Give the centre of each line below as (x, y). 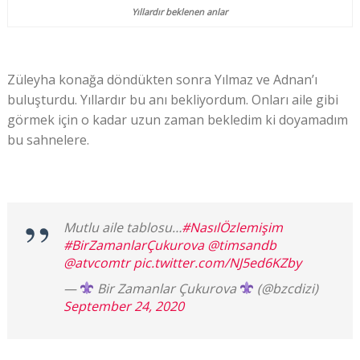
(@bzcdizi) (286, 288)
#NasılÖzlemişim (232, 227)
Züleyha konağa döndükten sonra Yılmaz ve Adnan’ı (162, 79)
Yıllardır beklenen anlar (180, 11)
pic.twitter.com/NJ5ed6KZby (217, 262)
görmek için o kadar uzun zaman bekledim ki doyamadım (177, 119)
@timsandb (241, 245)
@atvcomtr (96, 262)
